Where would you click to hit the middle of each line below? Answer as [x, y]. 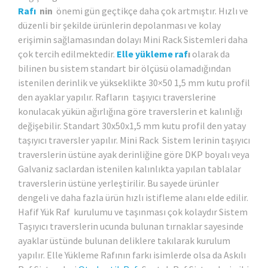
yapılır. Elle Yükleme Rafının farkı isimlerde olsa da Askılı [132, 255]
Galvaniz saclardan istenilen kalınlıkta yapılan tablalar [130, 169]
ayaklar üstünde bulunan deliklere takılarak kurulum [124, 241]
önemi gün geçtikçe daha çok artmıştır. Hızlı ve [151, 11]
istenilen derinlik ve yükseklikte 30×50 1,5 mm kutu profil [134, 83]
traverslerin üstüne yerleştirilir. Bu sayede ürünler [118, 183]
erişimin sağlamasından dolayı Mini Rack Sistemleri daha [133, 40]
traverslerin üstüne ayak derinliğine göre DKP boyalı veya [134, 155]
